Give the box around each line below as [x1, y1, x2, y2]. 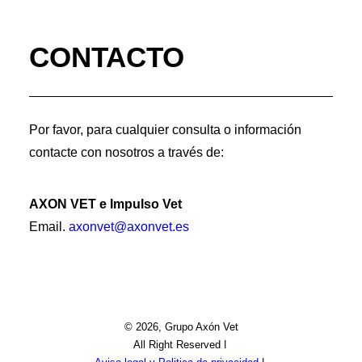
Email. [29, 220, 69, 234]
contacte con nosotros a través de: [29, 145, 224, 159]
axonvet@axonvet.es [69, 220, 189, 234]
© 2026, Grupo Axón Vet [124, 321, 238, 333]
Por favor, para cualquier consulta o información [29, 123, 301, 137]
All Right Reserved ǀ [133, 339, 229, 351]
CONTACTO [29, 41, 184, 73]
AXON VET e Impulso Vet [29, 197, 182, 211]
